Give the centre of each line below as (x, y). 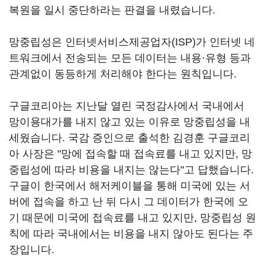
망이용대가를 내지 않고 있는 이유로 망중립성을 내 (130, 122)
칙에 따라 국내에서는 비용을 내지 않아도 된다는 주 (131, 234)
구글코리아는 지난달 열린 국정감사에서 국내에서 (127, 106)
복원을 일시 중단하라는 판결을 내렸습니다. (114, 10)
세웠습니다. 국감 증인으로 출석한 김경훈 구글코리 (130, 138)
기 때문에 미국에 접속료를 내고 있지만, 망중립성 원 (132, 218)
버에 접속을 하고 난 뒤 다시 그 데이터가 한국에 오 (129, 202)
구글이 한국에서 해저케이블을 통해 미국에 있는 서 (130, 186)
